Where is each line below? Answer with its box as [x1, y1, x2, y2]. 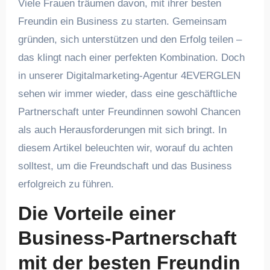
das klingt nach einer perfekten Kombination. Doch [17, 51, 245, 63]
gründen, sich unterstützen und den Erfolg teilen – [17, 33, 242, 45]
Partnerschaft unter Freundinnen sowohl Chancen [17, 105, 240, 118]
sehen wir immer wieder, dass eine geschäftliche [17, 87, 237, 99]
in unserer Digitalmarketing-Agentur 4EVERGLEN [17, 69, 240, 81]
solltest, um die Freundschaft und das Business [17, 160, 232, 172]
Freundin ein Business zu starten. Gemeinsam [17, 15, 227, 27]
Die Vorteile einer [17, 202, 175, 224]
